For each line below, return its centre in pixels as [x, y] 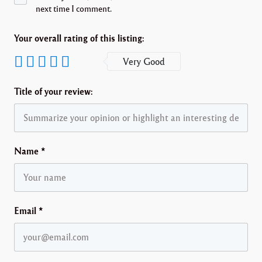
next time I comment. [73, 8]
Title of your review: [54, 91]
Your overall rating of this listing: [79, 38]
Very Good [144, 61]
